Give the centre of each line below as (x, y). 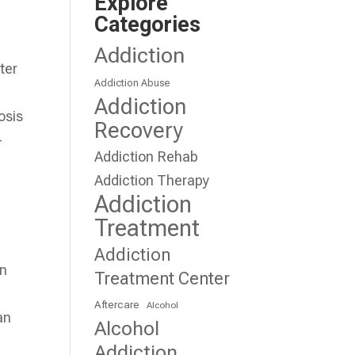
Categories (148, 25)
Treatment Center (162, 279)
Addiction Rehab (147, 157)
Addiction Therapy (152, 180)
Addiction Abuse (132, 83)
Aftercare (117, 304)
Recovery (139, 131)
